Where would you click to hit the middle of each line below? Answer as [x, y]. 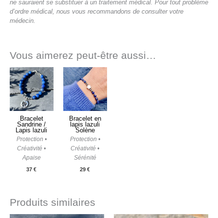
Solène [85, 130]
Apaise [31, 158]
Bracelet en [85, 119]
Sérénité [85, 158]
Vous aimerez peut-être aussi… [83, 55]
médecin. [23, 21]
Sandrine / [32, 125]
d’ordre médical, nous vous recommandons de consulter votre [97, 12]
